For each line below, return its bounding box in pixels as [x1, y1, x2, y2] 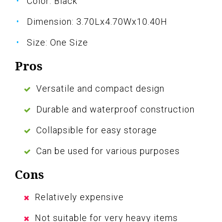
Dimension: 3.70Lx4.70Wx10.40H [27, 16, 167, 27]
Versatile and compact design [36, 83, 165, 94]
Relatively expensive [35, 191, 124, 202]
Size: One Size [27, 37, 88, 48]
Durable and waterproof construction [36, 104, 195, 114]
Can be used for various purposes [36, 145, 180, 156]
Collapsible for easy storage [36, 124, 157, 135]
